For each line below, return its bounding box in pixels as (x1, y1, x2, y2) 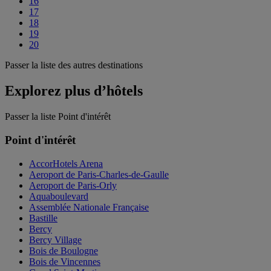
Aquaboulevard (29, 191, 88, 201)
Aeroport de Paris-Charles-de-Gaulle (29, 169, 169, 180)
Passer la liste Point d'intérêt (5, 111, 111, 122)
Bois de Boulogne (29, 245, 98, 256)
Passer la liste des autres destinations (5, 60, 143, 71)
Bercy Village (29, 234, 82, 245)
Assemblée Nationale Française (29, 201, 149, 212)
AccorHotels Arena (29, 158, 103, 169)
